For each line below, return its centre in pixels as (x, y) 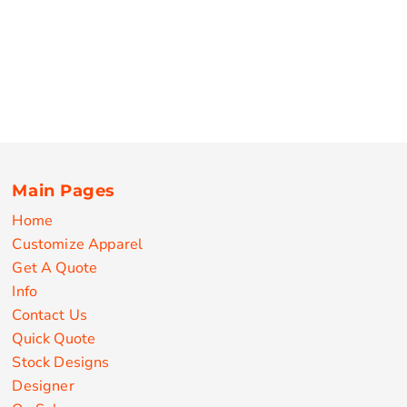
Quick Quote (54, 338)
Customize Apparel (78, 244)
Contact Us (50, 315)
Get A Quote (55, 268)
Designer (43, 386)
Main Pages (64, 190)
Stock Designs (61, 362)
